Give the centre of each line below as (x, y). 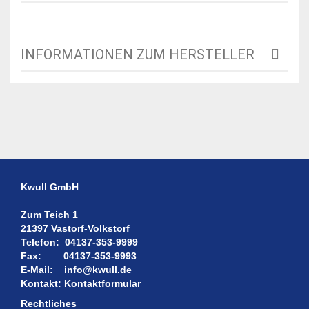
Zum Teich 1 (49, 214)
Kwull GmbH (50, 187)
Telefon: (43, 242)
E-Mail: (41, 269)
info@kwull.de (97, 269)
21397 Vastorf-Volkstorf (75, 228)
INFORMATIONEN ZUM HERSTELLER (138, 54)
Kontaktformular (102, 283)
